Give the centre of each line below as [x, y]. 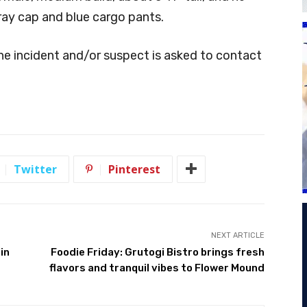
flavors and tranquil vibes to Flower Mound [157, 268]
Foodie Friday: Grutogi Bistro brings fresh [157, 252]
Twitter [35, 169]
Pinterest [134, 169]
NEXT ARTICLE [237, 235]
